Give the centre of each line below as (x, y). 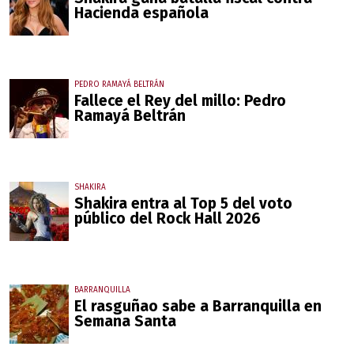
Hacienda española (141, 13)
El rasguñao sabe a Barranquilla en (198, 307)
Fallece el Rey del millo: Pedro (180, 101)
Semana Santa (125, 322)
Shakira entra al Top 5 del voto (183, 204)
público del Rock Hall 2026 (168, 219)
